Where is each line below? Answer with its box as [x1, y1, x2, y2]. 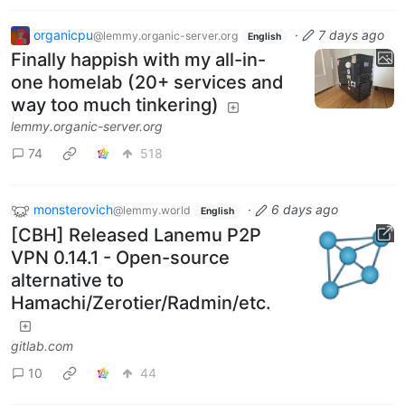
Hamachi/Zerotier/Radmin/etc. [11, 292, 271, 315]
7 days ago [317, 26, 384, 42]
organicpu [33, 26, 93, 42]
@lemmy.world [113, 203, 191, 218]
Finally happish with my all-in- [11, 49, 266, 71]
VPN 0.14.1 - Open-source [11, 247, 230, 269]
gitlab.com [11, 338, 73, 354]
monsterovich [33, 202, 113, 218]
